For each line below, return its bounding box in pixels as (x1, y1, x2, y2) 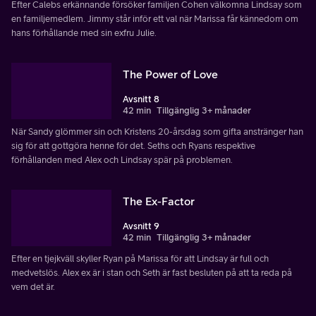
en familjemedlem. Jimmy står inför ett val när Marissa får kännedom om (11, 13, 298, 25)
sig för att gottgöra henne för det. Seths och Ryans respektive (11, 140, 255, 152)
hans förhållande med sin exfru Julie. (11, 28, 157, 39)
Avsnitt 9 (123, 221, 159, 232)
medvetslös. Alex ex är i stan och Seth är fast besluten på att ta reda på (11, 267, 292, 278)
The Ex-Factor (123, 195, 195, 208)
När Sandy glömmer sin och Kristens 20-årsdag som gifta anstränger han (11, 126, 303, 138)
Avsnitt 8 (123, 94, 159, 105)
